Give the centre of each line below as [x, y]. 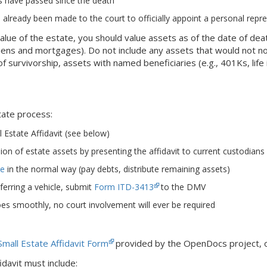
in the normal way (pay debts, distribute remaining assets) [117, 169]
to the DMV [182, 187]
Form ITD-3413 [124, 187]
